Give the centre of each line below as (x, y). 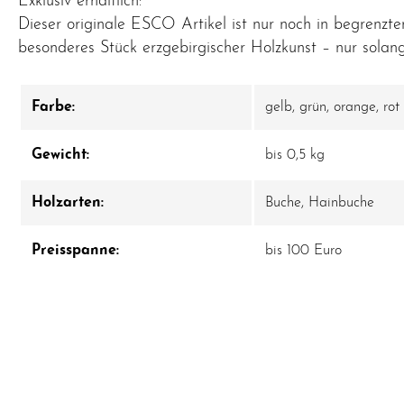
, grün (309, 107)
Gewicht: (60, 155)
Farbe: (53, 107)
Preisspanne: (75, 251)
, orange (351, 107)
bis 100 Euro (303, 251)
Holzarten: (68, 203)
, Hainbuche (338, 203)
